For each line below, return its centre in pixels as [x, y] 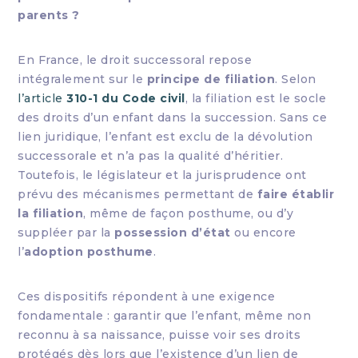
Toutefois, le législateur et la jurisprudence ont [162, 175]
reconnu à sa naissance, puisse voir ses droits [159, 335]
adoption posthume [89, 252]
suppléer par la [66, 233]
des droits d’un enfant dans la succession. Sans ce [173, 117]
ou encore [263, 233]
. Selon [296, 79]
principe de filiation [211, 79]
